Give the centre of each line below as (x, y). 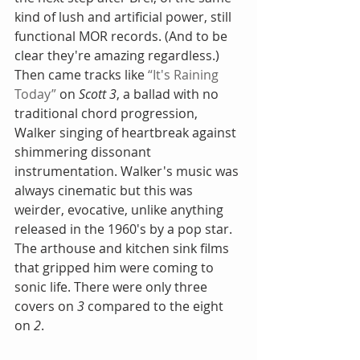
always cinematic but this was (105, 191)
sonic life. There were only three (112, 287)
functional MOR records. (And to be (123, 37)
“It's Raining (185, 75)
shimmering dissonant (84, 152)
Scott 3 (98, 94)
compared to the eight (155, 307)
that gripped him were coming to (116, 268)
